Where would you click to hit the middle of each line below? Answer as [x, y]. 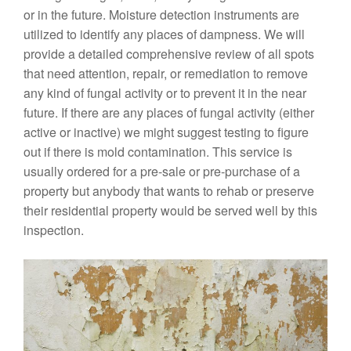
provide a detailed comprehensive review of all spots [169, 54]
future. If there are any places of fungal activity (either [169, 112]
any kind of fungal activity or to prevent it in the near [165, 93]
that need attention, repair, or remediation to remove [166, 73]
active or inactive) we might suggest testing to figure [166, 132]
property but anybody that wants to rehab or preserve [169, 191]
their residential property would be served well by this [170, 210]
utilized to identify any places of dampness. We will [164, 34]
